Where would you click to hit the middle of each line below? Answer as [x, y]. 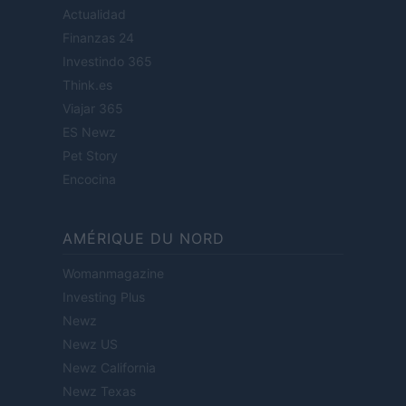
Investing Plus [104, 296]
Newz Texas [99, 391]
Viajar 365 [93, 108]
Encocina [89, 179]
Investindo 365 [107, 61]
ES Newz [89, 131]
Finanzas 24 [98, 37]
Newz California [109, 367]
